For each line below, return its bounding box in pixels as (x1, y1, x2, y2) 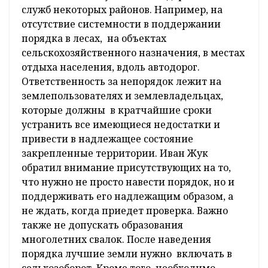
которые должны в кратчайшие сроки (22, 103, 212, 117)
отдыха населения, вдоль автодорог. (22, 60, 200, 74)
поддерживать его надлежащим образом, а (22, 190, 233, 203)
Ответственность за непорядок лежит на (22, 75, 221, 89)
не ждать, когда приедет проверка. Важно (22, 204, 228, 218)
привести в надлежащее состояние (22, 132, 193, 146)
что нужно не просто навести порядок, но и (22, 175, 234, 189)
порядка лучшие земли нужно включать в (22, 247, 232, 261)
